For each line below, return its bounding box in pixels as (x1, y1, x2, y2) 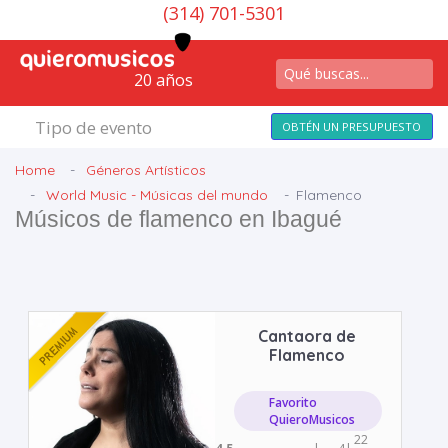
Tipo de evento (34, 116, 152, 139)
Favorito (269, 394, 318, 411)
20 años (134, 69, 193, 91)
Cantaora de (258, 326, 357, 346)
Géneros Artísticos (86, 161, 207, 179)
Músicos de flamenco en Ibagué (15, 206, 342, 232)
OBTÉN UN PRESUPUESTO (282, 119, 422, 134)
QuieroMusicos (269, 411, 356, 428)
